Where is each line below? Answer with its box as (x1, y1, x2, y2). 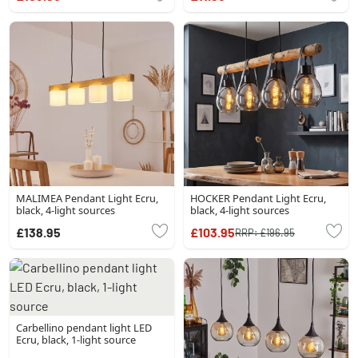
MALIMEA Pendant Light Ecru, (16, 191, 158, 205)
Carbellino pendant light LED (16, 320, 152, 335)
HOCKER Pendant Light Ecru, (190, 191, 326, 205)
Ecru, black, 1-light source (16, 332, 136, 347)
